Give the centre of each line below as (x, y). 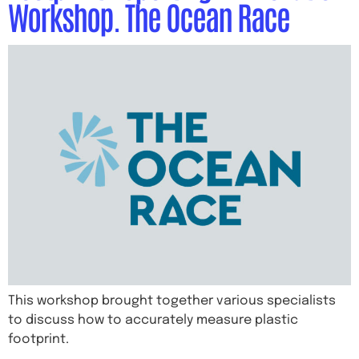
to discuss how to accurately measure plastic (153, 320)
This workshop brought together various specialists (172, 301)
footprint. (38, 339)
